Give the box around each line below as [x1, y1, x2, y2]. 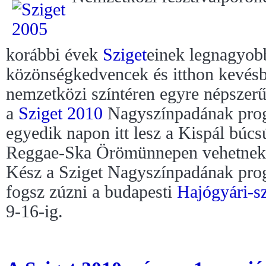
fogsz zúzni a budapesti [6, 182, 177, 202]
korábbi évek [6, 45, 103, 65]
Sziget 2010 [18, 104, 103, 123]
